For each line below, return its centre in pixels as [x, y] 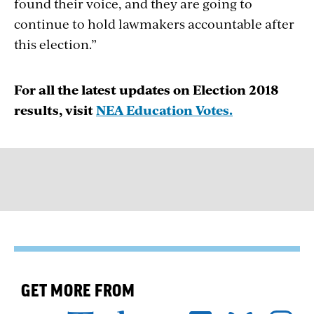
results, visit [55, 109]
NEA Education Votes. [164, 109]
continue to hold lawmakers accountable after [154, 23]
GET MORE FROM [78, 291]
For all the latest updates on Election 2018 [146, 89]
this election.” [55, 43]
